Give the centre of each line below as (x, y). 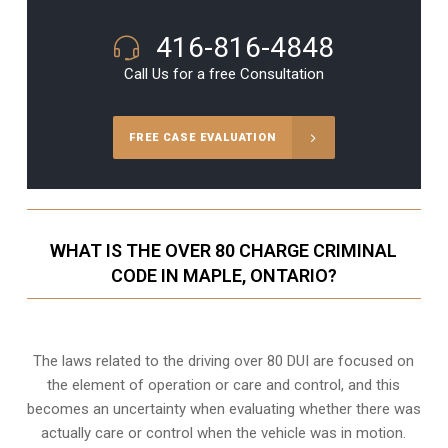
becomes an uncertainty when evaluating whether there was (223, 409)
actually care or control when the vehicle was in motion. (224, 433)
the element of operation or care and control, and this (224, 385)
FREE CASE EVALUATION (202, 138)
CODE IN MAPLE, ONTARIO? (223, 276)
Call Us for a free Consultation (223, 74)
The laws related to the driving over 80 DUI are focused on (224, 361)
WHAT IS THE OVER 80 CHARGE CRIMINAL (224, 251)
